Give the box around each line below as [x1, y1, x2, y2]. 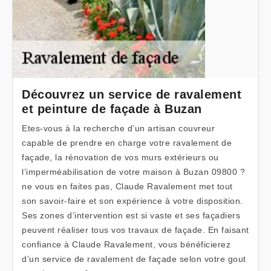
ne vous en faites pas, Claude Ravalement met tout [22, 181, 233, 191]
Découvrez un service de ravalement [22, 88, 241, 101]
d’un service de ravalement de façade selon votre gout [22, 254, 246, 264]
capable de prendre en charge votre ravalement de [22, 138, 232, 148]
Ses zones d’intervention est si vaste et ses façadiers [22, 211, 240, 220]
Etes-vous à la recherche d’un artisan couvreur [22, 123, 215, 133]
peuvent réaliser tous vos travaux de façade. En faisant [22, 225, 249, 235]
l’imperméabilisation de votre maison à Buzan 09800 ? [22, 167, 245, 177]
